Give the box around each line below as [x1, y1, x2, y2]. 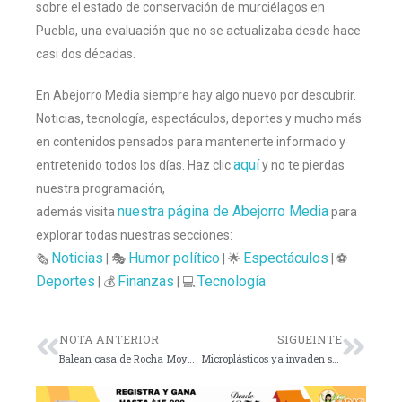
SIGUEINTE [277, 331, 342, 346]
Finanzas [118, 272, 174, 290]
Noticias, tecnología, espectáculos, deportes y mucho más [36, 110, 362, 126]
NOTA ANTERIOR [59, 331, 159, 346]
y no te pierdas [259, 157, 345, 172]
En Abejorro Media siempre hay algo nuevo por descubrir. [36, 87, 356, 102]
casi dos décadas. [36, 46, 135, 61]
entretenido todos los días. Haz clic [36, 157, 233, 172]
